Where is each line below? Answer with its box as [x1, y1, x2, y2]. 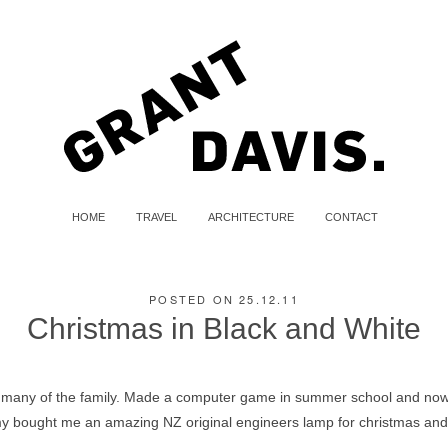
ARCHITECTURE [207, 211, 294, 223]
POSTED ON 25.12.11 [149, 291, 299, 307]
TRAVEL [135, 211, 177, 223]
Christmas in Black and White [26, 312, 421, 345]
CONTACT [324, 211, 378, 223]
